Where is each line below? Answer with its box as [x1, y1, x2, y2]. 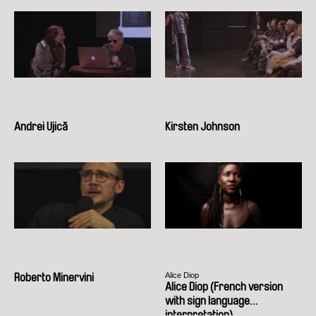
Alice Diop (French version [165, 280, 283, 293]
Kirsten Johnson [165, 120, 240, 133]
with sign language [165, 294, 250, 307]
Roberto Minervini [14, 271, 94, 284]
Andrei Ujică [14, 120, 68, 133]
